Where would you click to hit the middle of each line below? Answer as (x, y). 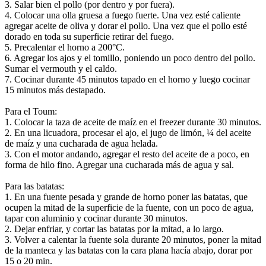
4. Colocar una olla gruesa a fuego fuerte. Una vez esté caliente (123, 15)
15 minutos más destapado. (55, 90)
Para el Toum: (31, 112)
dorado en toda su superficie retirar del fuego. (89, 37)
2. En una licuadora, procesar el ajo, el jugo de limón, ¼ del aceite (128, 133)
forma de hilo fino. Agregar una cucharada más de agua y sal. (119, 165)
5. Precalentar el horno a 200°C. (65, 47)
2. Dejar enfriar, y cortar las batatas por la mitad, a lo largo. (114, 229)
